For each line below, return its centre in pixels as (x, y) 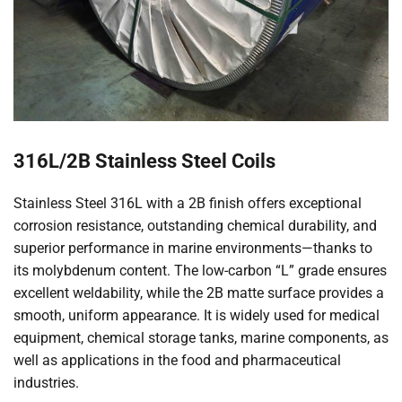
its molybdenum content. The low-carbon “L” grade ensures (200, 270)
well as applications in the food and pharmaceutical (177, 360)
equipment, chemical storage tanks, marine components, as (201, 337)
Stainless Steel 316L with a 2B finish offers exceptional (188, 203)
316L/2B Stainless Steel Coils (144, 160)
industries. (46, 382)
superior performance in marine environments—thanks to (193, 248)
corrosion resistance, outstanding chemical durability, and (195, 225)
